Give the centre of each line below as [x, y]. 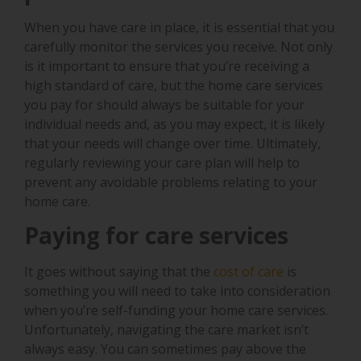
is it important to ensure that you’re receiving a [167, 66]
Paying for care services [159, 236]
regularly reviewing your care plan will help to [162, 163]
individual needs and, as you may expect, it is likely [174, 124]
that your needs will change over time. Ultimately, [172, 144]
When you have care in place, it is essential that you [179, 28]
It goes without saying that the [119, 272]
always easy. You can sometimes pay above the [165, 349]
